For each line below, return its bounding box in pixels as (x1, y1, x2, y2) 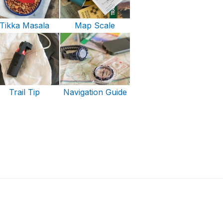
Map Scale (75, 20, 115, 30)
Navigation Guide (63, 87, 127, 97)
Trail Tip (8, 87, 40, 97)
